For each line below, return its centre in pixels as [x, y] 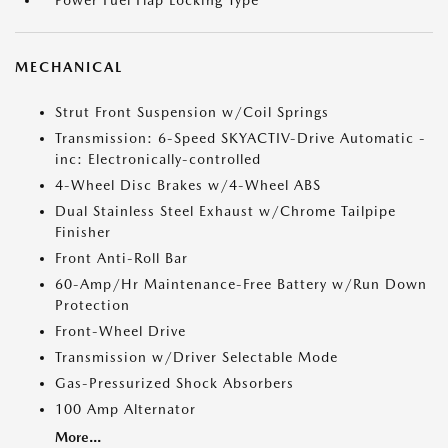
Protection [92, 305]
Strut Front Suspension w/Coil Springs [192, 112]
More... [78, 437]
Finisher [83, 232]
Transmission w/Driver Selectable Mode [196, 357]
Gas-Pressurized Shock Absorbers [174, 383]
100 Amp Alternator [125, 409]
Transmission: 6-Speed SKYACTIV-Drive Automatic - [240, 138]
